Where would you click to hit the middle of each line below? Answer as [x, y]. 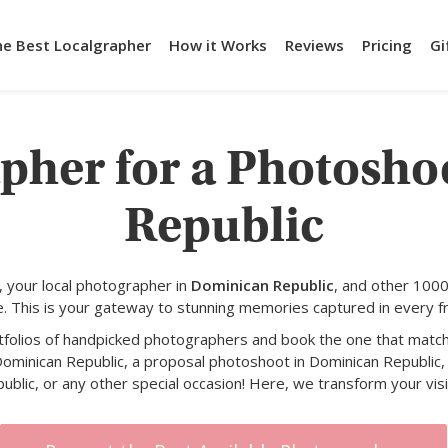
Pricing [387, 45]
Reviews [314, 45]
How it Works [218, 45]
